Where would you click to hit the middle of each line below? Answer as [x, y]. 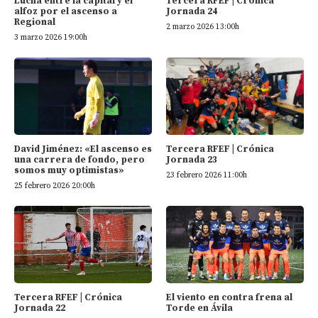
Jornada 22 [40, 308]
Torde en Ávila [199, 308]
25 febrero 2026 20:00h [55, 186]
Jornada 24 [192, 12]
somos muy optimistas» [69, 171]
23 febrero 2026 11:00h [207, 176]
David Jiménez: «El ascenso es [83, 149]
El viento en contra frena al [229, 298]
